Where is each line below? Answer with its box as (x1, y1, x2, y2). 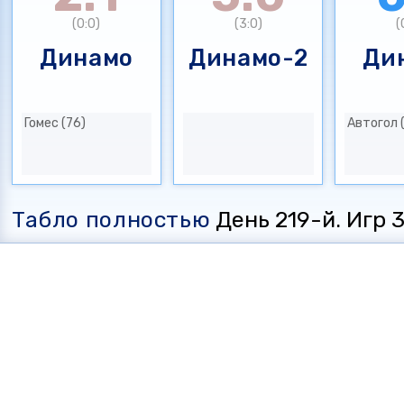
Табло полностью (11, 206, 211, 233)
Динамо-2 (188, 44, 308, 72)
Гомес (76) (23, 115, 86, 131)
